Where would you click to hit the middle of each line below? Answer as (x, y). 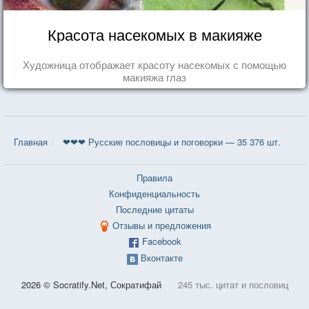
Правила (154, 177)
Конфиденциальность (154, 193)
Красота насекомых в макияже (154, 34)
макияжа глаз (154, 77)
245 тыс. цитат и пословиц (233, 284)
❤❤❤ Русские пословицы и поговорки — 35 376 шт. (172, 141)
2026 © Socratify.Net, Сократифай (92, 284)
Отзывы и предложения (161, 225)
